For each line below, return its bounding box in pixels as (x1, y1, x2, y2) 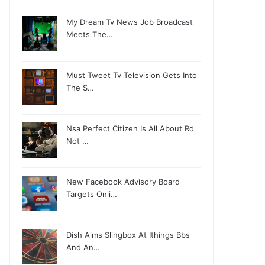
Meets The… (66, 30, 114, 39)
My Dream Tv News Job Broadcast (66, 17, 193, 27)
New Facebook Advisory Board (66, 177, 180, 186)
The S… (66, 83, 95, 92)
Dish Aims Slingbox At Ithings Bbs (66, 230, 190, 240)
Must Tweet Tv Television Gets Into (66, 70, 198, 80)
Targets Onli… (66, 189, 118, 199)
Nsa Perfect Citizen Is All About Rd (66, 124, 195, 133)
